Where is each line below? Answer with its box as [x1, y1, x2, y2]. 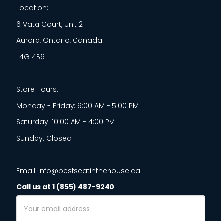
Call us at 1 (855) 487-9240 [16, 182, 114, 192]
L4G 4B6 [16, 51, 45, 62]
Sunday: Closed [16, 133, 72, 143]
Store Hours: [16, 84, 58, 94]
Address [16, 205, 43, 216]
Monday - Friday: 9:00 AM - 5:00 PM [16, 100, 139, 110]
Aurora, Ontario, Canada [16, 35, 102, 45]
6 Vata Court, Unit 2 [16, 19, 83, 29]
